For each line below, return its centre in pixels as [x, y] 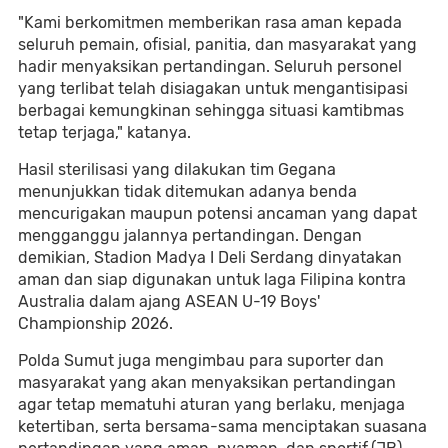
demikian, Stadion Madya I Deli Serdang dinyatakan [210, 257]
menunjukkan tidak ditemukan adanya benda [187, 191]
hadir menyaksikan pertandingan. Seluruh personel [210, 66]
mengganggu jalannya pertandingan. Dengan [190, 235]
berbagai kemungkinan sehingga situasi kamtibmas [211, 110]
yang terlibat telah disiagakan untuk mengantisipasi [213, 88]
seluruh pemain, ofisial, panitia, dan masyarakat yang [217, 44]
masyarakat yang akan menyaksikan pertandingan [207, 382]
